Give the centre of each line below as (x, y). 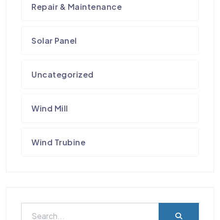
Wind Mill (50, 109)
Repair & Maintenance (77, 7)
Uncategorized (63, 75)
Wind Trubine (59, 142)
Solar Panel (54, 41)
